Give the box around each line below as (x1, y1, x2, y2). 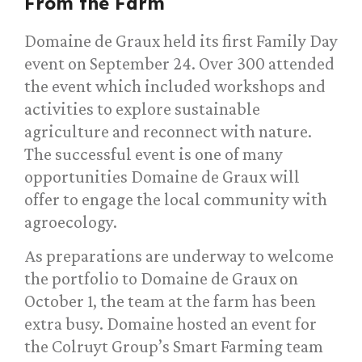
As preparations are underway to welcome (24, 246, 334, 267)
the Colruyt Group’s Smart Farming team (24, 336, 323, 357)
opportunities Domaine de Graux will (24, 166, 300, 187)
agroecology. (24, 212, 117, 233)
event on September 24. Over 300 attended (24, 53, 335, 74)
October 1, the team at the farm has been (24, 291, 316, 312)
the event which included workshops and (24, 76, 326, 97)
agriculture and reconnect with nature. (24, 121, 312, 142)
